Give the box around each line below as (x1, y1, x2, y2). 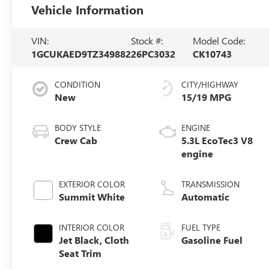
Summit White (59, 190, 125, 203)
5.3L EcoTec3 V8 (181, 133, 253, 147)
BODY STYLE (55, 121, 101, 133)
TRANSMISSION (181, 178, 240, 190)
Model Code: (193, 34, 246, 47)
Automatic (181, 190, 230, 203)
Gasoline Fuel (181, 233, 243, 246)
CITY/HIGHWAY (181, 78, 239, 90)
